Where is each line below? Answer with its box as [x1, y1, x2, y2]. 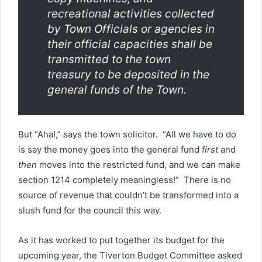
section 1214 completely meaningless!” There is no [18, 174, 231, 185]
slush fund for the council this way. [18, 205, 161, 216]
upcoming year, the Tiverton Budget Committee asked [18, 250, 242, 261]
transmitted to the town [47, 53, 171, 66]
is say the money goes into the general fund [18, 144, 202, 155]
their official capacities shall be [47, 37, 212, 51]
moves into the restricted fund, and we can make [37, 159, 240, 170]
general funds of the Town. [47, 83, 187, 96]
